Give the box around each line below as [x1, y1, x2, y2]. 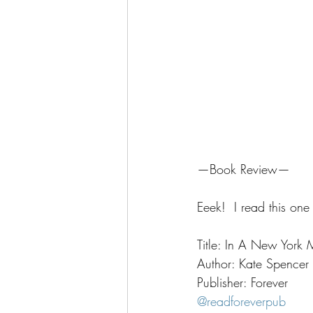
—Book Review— [197, 161, 290, 178]
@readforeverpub [197, 293, 286, 310]
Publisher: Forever [197, 274, 288, 291]
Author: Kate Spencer [197, 255, 309, 272]
